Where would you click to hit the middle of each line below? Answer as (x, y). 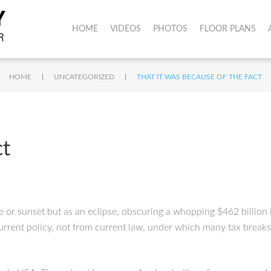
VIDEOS (125, 29)
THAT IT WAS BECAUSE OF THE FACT (199, 77)
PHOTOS (170, 29)
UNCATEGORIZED (84, 77)
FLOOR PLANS (227, 29)
